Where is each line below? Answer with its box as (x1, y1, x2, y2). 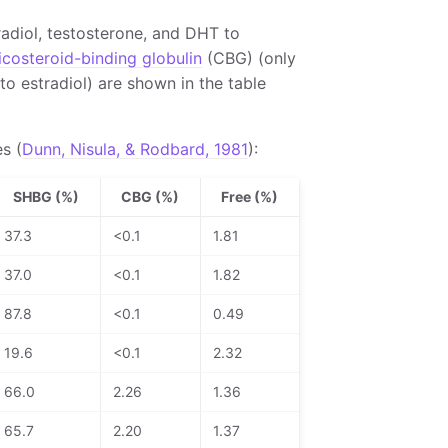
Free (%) (221, 187, 278, 205)
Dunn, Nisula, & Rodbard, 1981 (21, 138, 248, 159)
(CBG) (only (201, 47, 296, 68)
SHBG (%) (12, 187, 79, 205)
